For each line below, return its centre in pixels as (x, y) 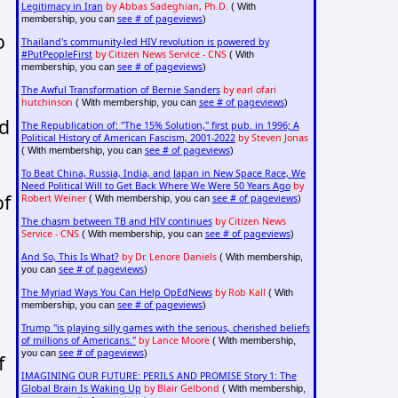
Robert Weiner (53, 199)
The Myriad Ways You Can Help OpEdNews (116, 293)
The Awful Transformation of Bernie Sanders (120, 90)
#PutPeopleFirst (56, 55)
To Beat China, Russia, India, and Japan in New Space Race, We (163, 174)
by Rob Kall (240, 293)
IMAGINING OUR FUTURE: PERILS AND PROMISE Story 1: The (159, 376)
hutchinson (47, 103)
